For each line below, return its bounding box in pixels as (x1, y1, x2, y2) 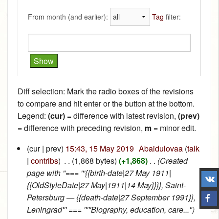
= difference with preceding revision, (18, 122, 145, 133)
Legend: (18, 109, 48, 121)
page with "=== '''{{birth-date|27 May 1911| (26, 167, 171, 178)
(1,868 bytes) (71, 154, 117, 166)
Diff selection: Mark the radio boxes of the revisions (18, 85, 194, 97)
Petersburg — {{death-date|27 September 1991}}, (26, 191, 196, 203)
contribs (30, 154, 58, 166)
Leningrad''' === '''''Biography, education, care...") (26, 203, 195, 215)
